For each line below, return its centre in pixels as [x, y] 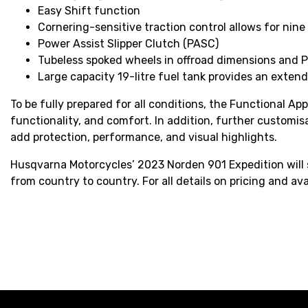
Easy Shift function [89, 11]
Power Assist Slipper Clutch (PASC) [128, 44]
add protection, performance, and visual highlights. [144, 137]
